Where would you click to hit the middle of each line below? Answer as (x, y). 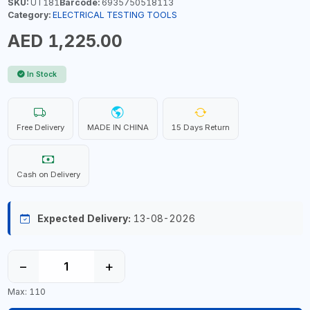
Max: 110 (26, 291)
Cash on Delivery (48, 174)
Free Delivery (40, 127)
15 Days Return (200, 127)
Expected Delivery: (84, 218)
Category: (29, 15)
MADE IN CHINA (118, 127)
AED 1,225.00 (65, 41)
